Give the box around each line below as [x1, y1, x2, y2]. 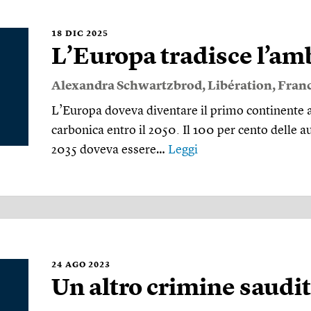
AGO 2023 [65, 260, 110, 269]
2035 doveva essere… [51, 143, 168, 156]
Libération [208, 79, 272, 92]
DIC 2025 [65, 29, 108, 38]
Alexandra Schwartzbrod [51, 79, 202, 92]
